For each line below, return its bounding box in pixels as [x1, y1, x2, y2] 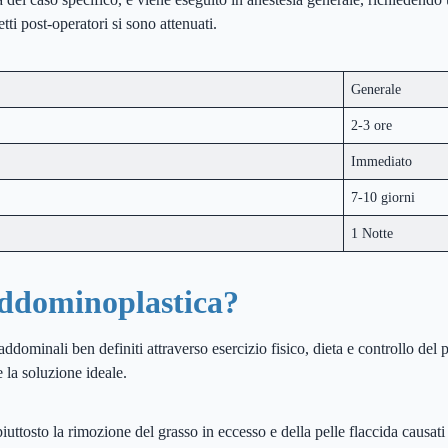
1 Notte [351, 225, 394, 242]
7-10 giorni [351, 189, 416, 206]
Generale [351, 81, 406, 98]
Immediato [351, 153, 413, 170]
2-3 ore [351, 117, 393, 134]
